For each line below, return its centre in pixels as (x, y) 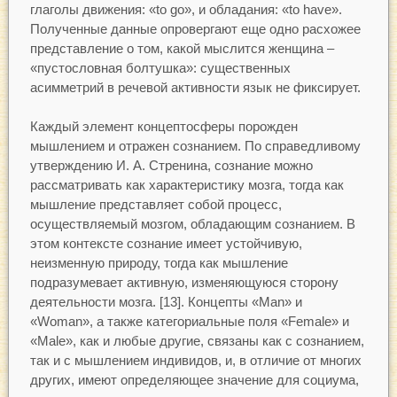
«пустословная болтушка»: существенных (160, 67)
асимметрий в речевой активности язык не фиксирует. (195, 87)
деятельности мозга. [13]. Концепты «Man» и (166, 302)
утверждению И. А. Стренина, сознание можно (171, 166)
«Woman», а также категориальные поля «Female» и (189, 322)
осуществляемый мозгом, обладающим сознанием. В (192, 224)
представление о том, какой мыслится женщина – (182, 48)
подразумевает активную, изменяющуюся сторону (184, 283)
